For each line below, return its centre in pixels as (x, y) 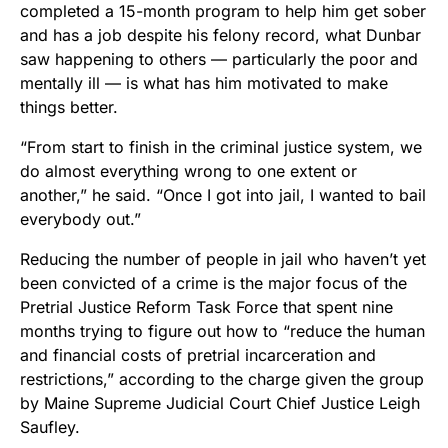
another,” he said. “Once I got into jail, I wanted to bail (223, 195)
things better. (69, 107)
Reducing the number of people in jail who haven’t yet (223, 259)
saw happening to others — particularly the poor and (219, 59)
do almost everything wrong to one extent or (188, 171)
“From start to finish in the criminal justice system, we (221, 147)
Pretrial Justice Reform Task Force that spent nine (206, 307)
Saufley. (50, 427)
